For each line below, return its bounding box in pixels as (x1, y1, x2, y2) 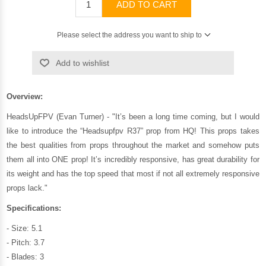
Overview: (7, 91, 43, 101)
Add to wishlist (55, 58, 109, 68)
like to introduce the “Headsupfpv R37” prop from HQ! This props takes (7, 126, 259, 135)
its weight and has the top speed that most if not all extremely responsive (7, 169, 259, 178)
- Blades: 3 (7, 252, 45, 261)
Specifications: (7, 203, 62, 213)
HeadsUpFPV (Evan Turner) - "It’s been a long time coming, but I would (7, 112, 259, 121)
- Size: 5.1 (7, 223, 43, 233)
